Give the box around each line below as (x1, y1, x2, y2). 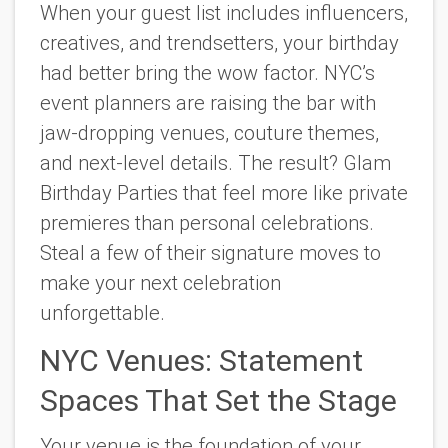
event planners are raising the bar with (40, 91, 376, 116)
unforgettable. (40, 301, 165, 326)
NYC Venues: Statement (40, 342, 363, 378)
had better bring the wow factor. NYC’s (40, 61, 375, 86)
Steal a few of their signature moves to (40, 241, 381, 266)
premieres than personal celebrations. (40, 211, 374, 236)
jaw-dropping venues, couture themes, (40, 121, 379, 146)
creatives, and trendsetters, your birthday (40, 31, 399, 56)
